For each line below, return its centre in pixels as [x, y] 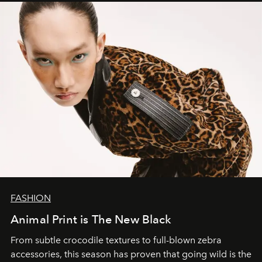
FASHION [31, 198]
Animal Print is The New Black [91, 219]
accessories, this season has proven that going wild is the [131, 254]
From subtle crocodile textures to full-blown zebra [116, 240]
